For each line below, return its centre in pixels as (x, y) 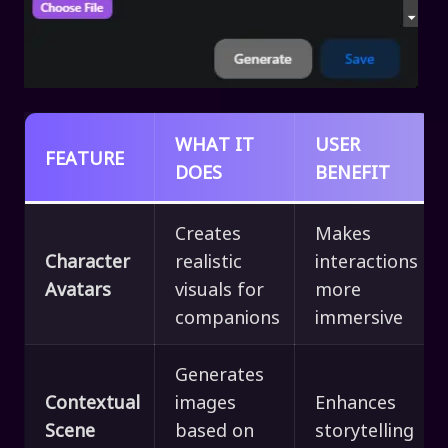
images (205, 401)
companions (227, 316)
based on (214, 429)
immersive (359, 316)
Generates (219, 373)
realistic (208, 260)
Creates (208, 232)
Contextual (92, 401)
